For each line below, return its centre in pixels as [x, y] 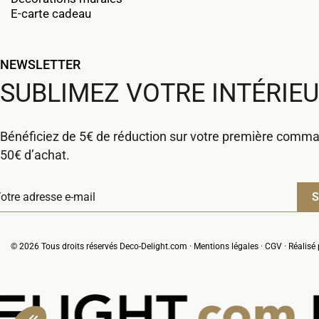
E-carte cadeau [51, 14]
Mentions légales [226, 247]
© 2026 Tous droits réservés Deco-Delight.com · [102, 247]
